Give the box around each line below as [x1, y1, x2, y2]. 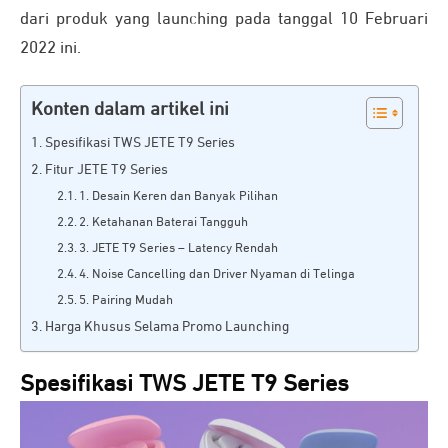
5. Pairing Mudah [79, 294, 174, 307]
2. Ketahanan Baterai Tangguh [79, 216, 249, 229]
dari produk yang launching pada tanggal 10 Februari [20, 11, 428, 28]
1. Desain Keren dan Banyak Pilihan [79, 190, 279, 203]
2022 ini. [20, 40, 81, 57]
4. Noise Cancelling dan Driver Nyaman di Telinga [79, 268, 356, 281]
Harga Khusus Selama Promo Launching [44, 320, 289, 334]
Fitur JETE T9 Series [44, 163, 168, 177]
